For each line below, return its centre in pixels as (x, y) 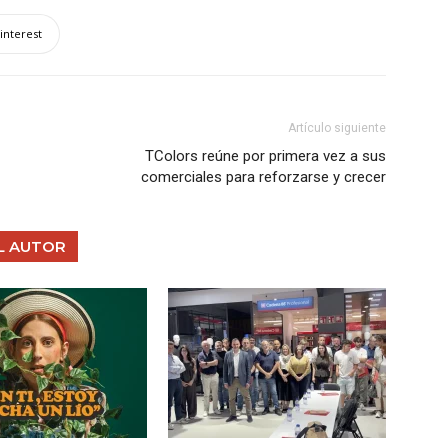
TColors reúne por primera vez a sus (265, 156)
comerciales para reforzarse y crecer (263, 177)
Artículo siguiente (337, 128)
